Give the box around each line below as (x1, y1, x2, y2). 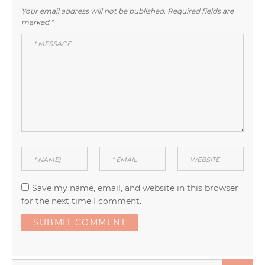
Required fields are (166, 6, 234, 15)
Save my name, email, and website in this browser (32, 182, 238, 193)
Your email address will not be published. (21, 6, 166, 15)
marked (21, 17, 51, 27)
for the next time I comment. (21, 195, 141, 206)
